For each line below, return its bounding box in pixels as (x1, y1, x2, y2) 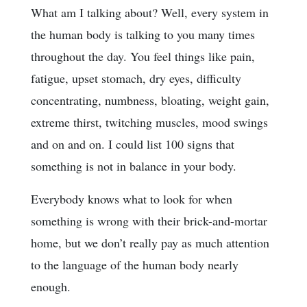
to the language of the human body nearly (31, 256, 238, 273)
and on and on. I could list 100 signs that (31, 135, 234, 152)
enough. (31, 278, 71, 295)
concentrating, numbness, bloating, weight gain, (31, 91, 269, 108)
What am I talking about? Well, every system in (31, 3, 269, 21)
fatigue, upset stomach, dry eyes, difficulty (31, 69, 241, 86)
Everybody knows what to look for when (31, 190, 232, 207)
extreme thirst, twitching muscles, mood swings (31, 113, 268, 130)
